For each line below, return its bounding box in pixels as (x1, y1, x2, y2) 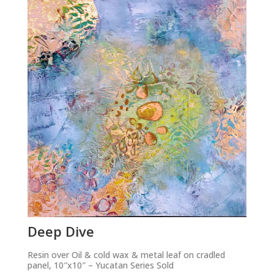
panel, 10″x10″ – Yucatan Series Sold (27, 259, 174, 271)
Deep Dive (27, 221, 94, 240)
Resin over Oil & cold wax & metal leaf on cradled (27, 248, 225, 261)
